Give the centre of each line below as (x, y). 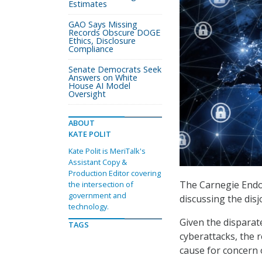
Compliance (91, 49)
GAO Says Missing (103, 24)
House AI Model (99, 86)
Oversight (87, 94)
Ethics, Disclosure (102, 41)
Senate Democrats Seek (115, 69)
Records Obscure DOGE (114, 32)
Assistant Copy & (98, 162)
